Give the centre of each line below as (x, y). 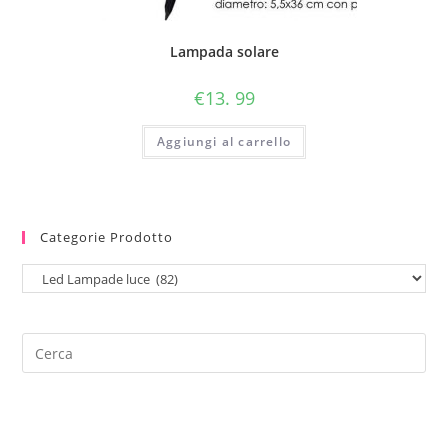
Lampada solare (224, 52)
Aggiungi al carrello (224, 141)
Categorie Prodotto (107, 237)
